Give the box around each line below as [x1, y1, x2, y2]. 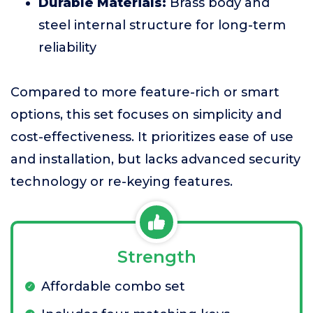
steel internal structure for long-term [38, 17, 286, 33]
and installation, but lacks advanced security [10, 152, 300, 167]
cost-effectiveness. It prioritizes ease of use [10, 129, 293, 145]
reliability [38, 40, 96, 55]
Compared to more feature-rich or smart [10, 85, 279, 100]
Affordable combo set [41, 279, 185, 294]
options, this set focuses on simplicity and [10, 107, 282, 122]
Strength [117, 247, 196, 267]
